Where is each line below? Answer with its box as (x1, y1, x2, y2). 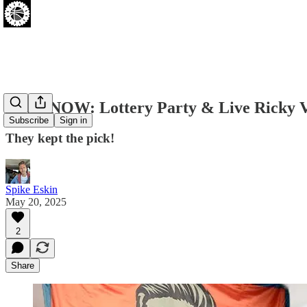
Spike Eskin (5, 183, 58, 195)
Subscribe (9, 115, 49, 126)
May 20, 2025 (5, 195, 66, 208)
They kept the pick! (5, 130, 114, 145)
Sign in (60, 115, 87, 126)
